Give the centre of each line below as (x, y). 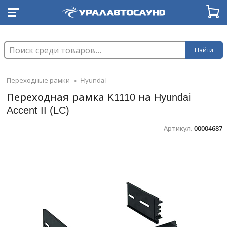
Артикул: (179, 128)
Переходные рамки (38, 80)
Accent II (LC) (38, 110)
